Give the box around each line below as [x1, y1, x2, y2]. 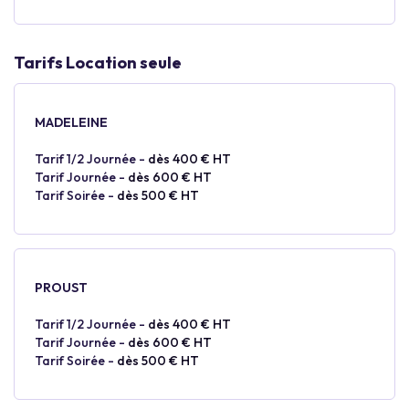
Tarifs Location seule [14, 52, 182, 73]
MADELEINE [35, 114, 108, 131]
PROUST [35, 279, 88, 296]
